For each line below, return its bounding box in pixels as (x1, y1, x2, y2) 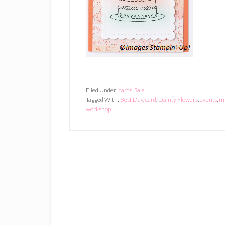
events (200, 96, 217, 103)
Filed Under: (86, 86, 119, 94)
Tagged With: (86, 96, 120, 103)
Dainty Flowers (158, 96, 198, 103)
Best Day (120, 96, 143, 103)
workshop (86, 105, 111, 113)
